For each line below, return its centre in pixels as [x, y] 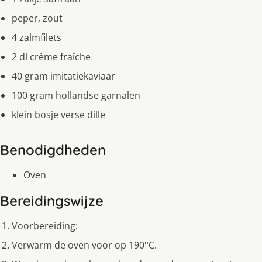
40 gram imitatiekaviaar [63, 76]
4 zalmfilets [37, 37]
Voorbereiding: [45, 225]
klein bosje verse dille [58, 114]
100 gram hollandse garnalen [76, 95]
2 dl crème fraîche [51, 56]
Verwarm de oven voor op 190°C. [84, 245]
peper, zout [37, 18]
